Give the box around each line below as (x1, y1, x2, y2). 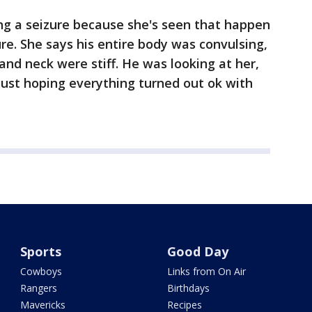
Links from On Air (166, 265, 246, 278)
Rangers (20, 281, 58, 295)
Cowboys (20, 265, 63, 278)
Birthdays (166, 281, 210, 295)
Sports (20, 243, 62, 260)
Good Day (166, 243, 228, 260)
